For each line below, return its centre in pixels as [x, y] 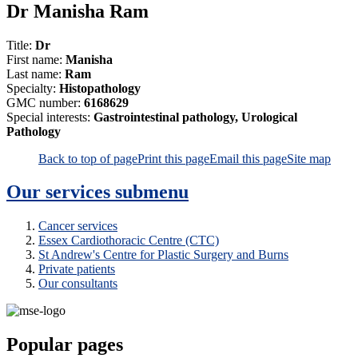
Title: [21, 45]
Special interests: [50, 117]
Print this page [173, 158]
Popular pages [65, 345]
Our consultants [78, 284]
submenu [152, 192]
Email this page [248, 158]
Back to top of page [88, 158]
